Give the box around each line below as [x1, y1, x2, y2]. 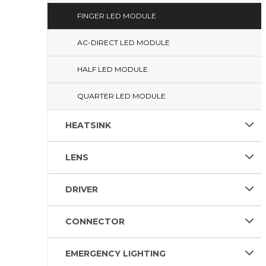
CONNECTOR [65, 216, 125, 227]
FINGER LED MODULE [77, 11, 156, 20]
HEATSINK [65, 120, 111, 131]
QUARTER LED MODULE [77, 91, 166, 100]
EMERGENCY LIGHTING [65, 248, 166, 259]
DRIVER [65, 184, 98, 195]
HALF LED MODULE [77, 65, 148, 74]
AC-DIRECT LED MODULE [77, 38, 170, 47]
